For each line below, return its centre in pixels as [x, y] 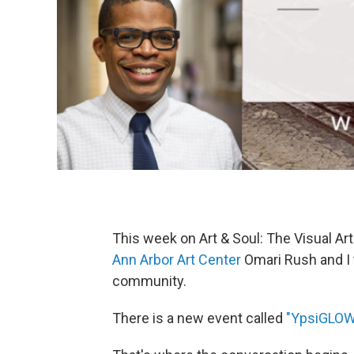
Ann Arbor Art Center [178, 259]
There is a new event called [199, 318]
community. [149, 281]
